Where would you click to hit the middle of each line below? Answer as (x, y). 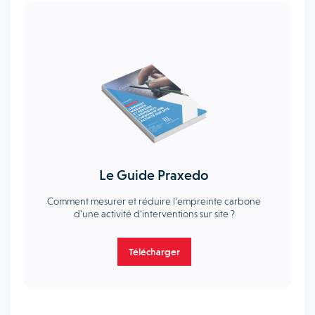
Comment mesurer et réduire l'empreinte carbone (154, 201)
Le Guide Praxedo (154, 175)
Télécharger (154, 251)
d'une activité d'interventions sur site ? (154, 214)
